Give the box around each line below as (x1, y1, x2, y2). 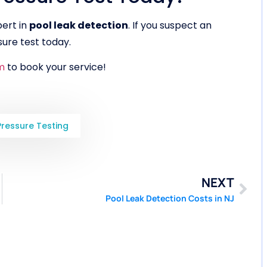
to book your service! (5, 60, 106, 74)
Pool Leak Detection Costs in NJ (105, 193, 234, 204)
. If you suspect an (128, 18, 212, 32)
